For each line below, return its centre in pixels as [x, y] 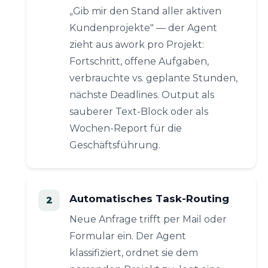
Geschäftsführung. [115, 145]
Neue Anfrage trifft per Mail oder [148, 219]
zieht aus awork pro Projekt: [137, 45]
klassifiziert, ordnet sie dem [134, 253]
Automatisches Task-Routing [149, 199]
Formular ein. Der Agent [128, 236]
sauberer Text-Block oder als [139, 112]
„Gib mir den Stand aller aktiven [145, 11]
